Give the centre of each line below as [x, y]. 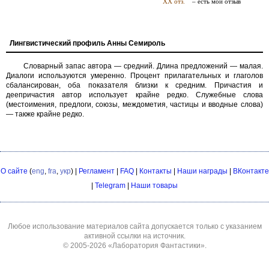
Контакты [155, 171]
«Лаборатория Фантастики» [156, 246]
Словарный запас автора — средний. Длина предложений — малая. [143, 66]
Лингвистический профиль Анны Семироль [87, 43]
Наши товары [154, 186]
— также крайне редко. [45, 114]
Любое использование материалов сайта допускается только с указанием [134, 226]
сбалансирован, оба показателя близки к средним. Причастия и [134, 85]
